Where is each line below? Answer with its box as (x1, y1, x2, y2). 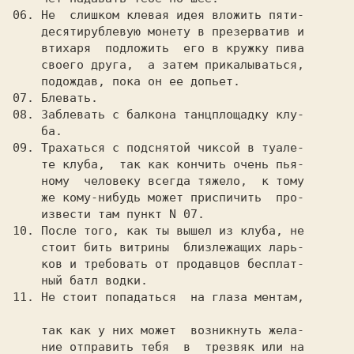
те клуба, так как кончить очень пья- (13, 157, 41, 171)
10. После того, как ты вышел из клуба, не (13, 224, 304, 238)
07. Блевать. (13, 91, 98, 105)
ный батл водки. (13, 273, 41, 288)
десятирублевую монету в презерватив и (13, 24, 41, 39)
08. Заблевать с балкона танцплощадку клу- (13, 107, 304, 122)
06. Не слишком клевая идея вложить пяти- (13, 8, 304, 22)
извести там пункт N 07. (13, 207, 41, 221)
